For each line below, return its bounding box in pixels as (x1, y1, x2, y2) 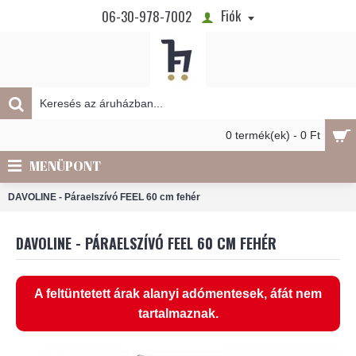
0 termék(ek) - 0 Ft (226, 129, 320, 141)
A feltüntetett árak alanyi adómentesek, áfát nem (34, 287, 322, 300)
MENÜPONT (29, 157, 101, 175)
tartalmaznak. (137, 307, 219, 320)
